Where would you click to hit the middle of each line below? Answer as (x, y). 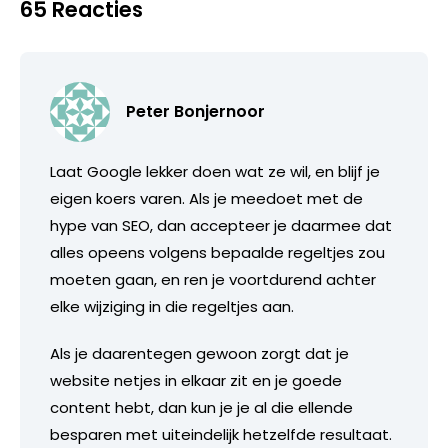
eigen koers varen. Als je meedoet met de (206, 198)
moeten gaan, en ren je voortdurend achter (213, 279)
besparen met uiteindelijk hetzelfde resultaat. (221, 434)
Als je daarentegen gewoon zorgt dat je (199, 353)
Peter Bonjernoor (195, 111)
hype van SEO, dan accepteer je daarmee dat (221, 225)
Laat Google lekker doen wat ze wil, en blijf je (215, 171)
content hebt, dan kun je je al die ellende (201, 407)
